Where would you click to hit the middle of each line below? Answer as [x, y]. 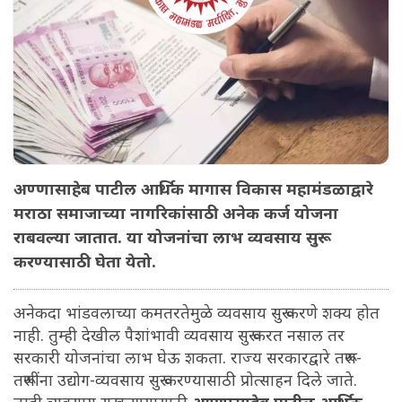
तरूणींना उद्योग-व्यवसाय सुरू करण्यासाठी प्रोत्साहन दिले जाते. [185, 381]
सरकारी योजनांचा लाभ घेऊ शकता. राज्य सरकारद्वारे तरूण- [188, 359]
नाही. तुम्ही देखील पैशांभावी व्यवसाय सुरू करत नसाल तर [179, 336]
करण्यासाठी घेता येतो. [85, 263]
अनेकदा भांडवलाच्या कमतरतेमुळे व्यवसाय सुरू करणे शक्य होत [197, 314]
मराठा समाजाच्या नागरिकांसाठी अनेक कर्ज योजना [176, 214]
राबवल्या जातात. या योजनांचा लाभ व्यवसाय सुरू [172, 239]
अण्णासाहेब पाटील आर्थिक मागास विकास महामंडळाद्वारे [193, 190]
